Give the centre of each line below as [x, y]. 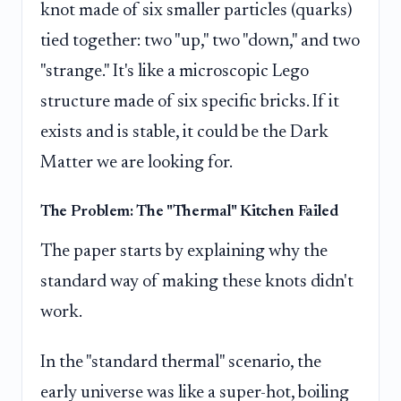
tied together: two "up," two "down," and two [200, 41]
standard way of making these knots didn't [197, 282]
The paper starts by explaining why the [184, 251]
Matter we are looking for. [137, 162]
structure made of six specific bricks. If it [190, 102]
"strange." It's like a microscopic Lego [175, 71]
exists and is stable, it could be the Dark [184, 132]
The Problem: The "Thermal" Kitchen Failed [189, 212]
